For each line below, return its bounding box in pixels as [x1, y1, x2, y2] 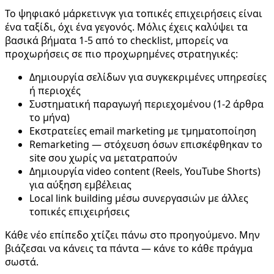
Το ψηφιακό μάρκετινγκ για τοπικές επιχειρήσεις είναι [5, 7, 262, 21]
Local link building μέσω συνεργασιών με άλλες [29, 191, 248, 206]
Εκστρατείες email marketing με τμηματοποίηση [29, 124, 256, 138]
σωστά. [5, 255, 39, 269]
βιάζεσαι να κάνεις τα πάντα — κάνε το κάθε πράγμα [5, 242, 253, 256]
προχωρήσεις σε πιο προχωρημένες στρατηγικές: [5, 47, 238, 61]
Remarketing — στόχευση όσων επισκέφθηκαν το [29, 138, 262, 152]
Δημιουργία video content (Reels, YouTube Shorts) [29, 165, 261, 179]
